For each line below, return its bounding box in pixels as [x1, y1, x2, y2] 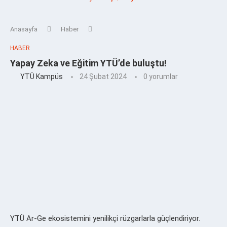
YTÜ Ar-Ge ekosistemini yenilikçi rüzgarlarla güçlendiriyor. [10, 213, 202, 223]
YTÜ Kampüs [20, 72, 63, 81]
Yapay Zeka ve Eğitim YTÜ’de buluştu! [10, 57, 167, 68]
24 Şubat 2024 [80, 72, 127, 81]
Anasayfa [10, 25, 37, 33]
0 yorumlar [143, 72, 178, 81]
